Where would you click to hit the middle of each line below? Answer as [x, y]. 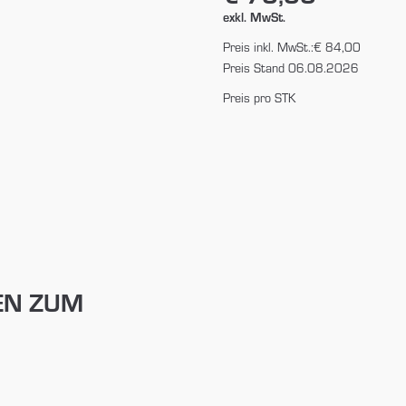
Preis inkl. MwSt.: [268, 46]
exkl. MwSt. [254, 16]
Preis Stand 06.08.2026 [290, 67]
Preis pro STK [259, 97]
